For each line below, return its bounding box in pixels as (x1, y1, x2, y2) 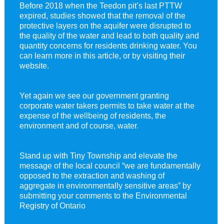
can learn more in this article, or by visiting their (19, 50, 185, 60)
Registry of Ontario (19, 200, 85, 210)
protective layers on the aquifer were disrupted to (19, 20, 191, 30)
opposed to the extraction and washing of (19, 170, 164, 180)
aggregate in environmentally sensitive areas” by (19, 180, 191, 190)
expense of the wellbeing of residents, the (19, 110, 166, 120)
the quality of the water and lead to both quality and (19, 30, 199, 40)
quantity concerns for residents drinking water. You (19, 40, 197, 50)
